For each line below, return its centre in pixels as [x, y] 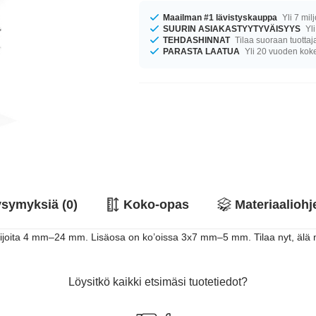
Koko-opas [156, 205]
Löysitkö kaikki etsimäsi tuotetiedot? [158, 282]
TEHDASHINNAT [197, 40]
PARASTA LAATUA [202, 51]
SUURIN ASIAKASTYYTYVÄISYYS [232, 29]
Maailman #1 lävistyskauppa [220, 17]
